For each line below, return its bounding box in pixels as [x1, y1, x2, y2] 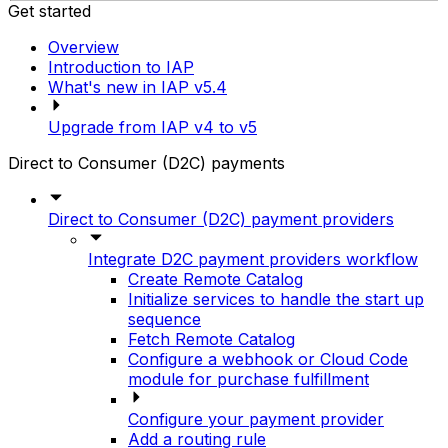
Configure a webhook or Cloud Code [128, 349, 408, 370]
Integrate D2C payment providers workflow [88, 249, 418, 270]
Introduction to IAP [48, 57, 194, 78]
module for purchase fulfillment [128, 369, 369, 390]
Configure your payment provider [128, 409, 384, 430]
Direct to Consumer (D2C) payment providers [48, 209, 394, 230]
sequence [128, 309, 201, 330]
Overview [48, 37, 119, 58]
